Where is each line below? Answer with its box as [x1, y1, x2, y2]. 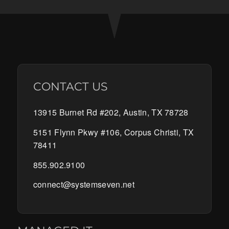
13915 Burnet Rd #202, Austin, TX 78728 [33, 106, 189, 119]
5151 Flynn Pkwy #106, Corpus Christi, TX [33, 126, 194, 138]
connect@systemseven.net [33, 178, 134, 191]
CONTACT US [33, 79, 108, 94]
